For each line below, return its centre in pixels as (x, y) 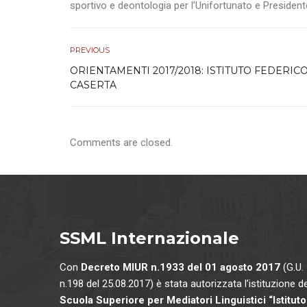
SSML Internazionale (149, 238)
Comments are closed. (121, 143)
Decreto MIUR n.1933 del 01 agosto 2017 (181, 268)
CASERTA (93, 85)
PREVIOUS (90, 50)
